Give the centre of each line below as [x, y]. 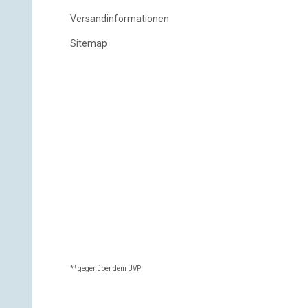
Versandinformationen [120, 19]
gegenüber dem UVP [109, 268]
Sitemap [89, 43]
